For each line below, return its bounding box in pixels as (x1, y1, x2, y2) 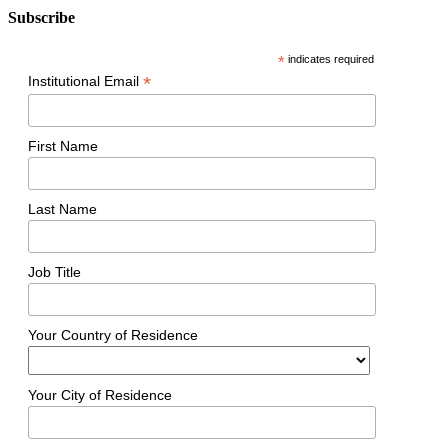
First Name (28, 138, 98, 155)
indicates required (284, 53, 374, 66)
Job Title (28, 263, 81, 280)
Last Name (28, 200, 97, 217)
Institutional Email (28, 73, 143, 90)
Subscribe (8, 9, 75, 27)
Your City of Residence (28, 387, 172, 404)
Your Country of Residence (28, 326, 198, 343)
